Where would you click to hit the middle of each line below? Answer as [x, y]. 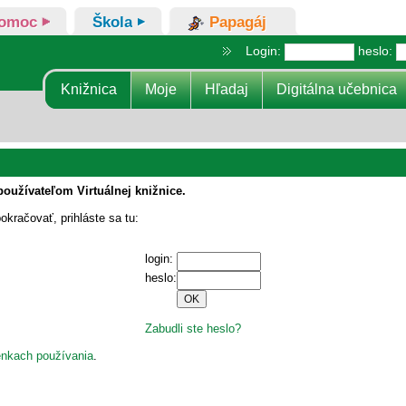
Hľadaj [227, 89]
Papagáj [238, 22]
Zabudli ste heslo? [193, 329]
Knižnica [89, 89]
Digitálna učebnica [337, 89]
